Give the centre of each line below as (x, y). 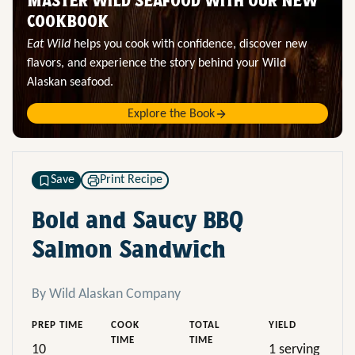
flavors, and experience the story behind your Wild (157, 64)
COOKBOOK (68, 22)
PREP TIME (57, 325)
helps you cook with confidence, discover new (189, 45)
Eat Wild (49, 45)
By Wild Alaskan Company (106, 294)
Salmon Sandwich (129, 249)
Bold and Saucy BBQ (137, 220)
